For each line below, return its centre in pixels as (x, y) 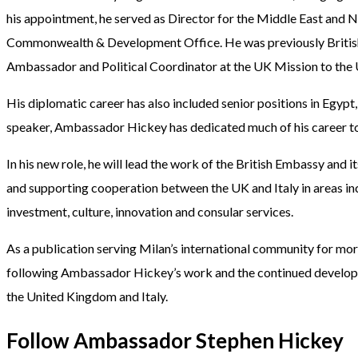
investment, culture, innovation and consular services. (150, 212)
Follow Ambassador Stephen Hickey (175, 341)
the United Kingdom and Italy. (87, 296)
